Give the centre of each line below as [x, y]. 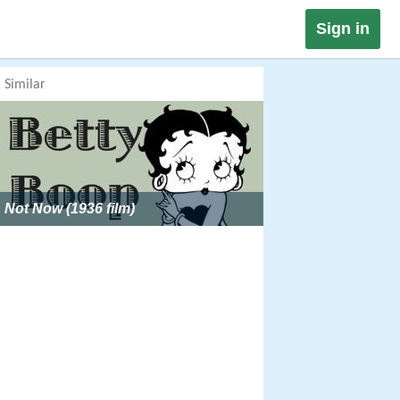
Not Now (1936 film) [70, 208]
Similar [25, 85]
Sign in [343, 29]
